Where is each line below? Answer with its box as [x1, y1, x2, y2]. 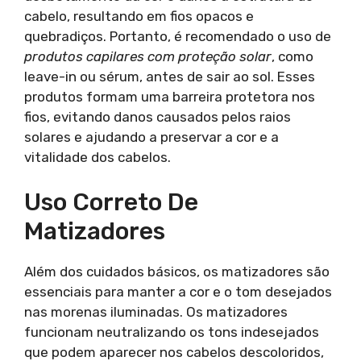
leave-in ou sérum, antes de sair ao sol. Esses [24, 68, 315, 85]
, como [272, 48, 313, 64]
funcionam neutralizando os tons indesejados [24, 324, 319, 340]
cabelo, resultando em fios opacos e [24, 7, 254, 24]
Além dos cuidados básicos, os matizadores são [24, 263, 330, 280]
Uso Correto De [24, 188, 198, 217]
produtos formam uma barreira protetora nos [24, 88, 315, 105]
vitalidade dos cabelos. [24, 148, 171, 165]
